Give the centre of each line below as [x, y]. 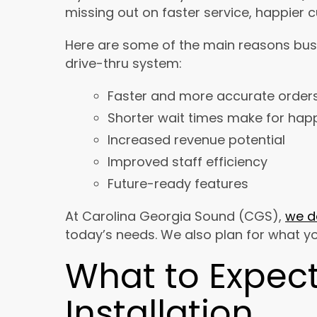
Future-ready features [178, 184]
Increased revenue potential [196, 140]
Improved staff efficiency [188, 162]
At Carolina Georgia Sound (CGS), [175, 217]
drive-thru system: [123, 64]
